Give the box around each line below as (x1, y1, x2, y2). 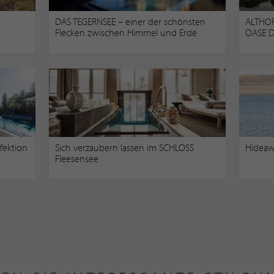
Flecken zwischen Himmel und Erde (54, 26, 197, 39)
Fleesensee (54, 152, 98, 165)
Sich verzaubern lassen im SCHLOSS (54, 141, 194, 154)
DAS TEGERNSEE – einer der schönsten (54, 15, 206, 28)
